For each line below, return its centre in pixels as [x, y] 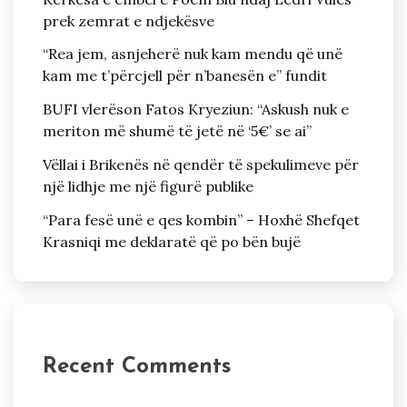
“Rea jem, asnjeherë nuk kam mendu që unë [193, 54]
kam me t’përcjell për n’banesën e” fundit [185, 76]
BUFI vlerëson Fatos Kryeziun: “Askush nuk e [196, 109]
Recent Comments [137, 367]
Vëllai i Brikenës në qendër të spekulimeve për [201, 164]
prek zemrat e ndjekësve [129, 20]
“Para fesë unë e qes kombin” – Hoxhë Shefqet [201, 219]
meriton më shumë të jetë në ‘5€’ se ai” [177, 131]
